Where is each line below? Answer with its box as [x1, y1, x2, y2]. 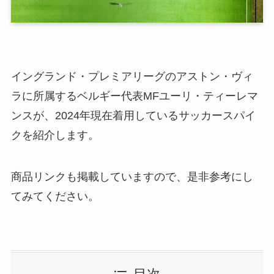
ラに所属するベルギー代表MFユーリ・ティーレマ [10, 90, 258, 102]
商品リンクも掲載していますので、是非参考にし [10, 170, 253, 183]
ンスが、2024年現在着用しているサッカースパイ [10, 109, 256, 122]
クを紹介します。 [10, 129, 99, 141]
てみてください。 [10, 190, 99, 202]
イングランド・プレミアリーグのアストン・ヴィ [10, 70, 253, 83]
